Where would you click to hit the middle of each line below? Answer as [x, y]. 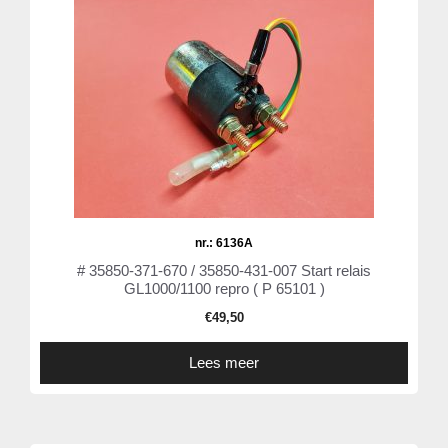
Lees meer [224, 363]
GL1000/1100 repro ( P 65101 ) [224, 289]
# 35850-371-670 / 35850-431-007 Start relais [224, 271]
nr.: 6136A [224, 243]
